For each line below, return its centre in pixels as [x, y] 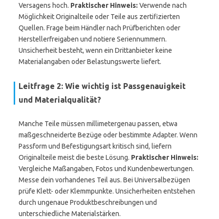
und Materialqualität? [60, 100]
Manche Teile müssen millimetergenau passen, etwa [98, 124]
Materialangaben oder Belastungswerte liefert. [90, 62]
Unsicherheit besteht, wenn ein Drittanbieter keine [95, 50]
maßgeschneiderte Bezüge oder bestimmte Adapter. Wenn [108, 135]
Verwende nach [162, 5]
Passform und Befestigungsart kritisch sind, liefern [95, 146]
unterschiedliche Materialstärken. [70, 214]
